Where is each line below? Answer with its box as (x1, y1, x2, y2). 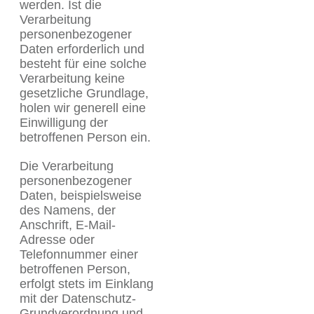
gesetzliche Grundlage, (20, 86, 149, 100)
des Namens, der (20, 203, 116, 217)
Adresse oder (20, 233, 95, 247)
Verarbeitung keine (20, 71, 125, 86)
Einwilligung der (20, 116, 108, 130)
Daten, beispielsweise (20, 189, 142, 203)
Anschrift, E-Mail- (20, 218, 116, 232)
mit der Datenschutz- (20, 292, 136, 306)
